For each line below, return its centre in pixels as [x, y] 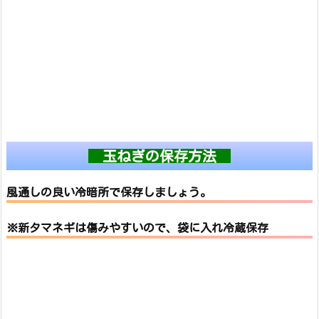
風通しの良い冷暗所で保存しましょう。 [109, 193]
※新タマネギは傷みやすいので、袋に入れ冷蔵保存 [137, 228]
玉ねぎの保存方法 [159, 156]
